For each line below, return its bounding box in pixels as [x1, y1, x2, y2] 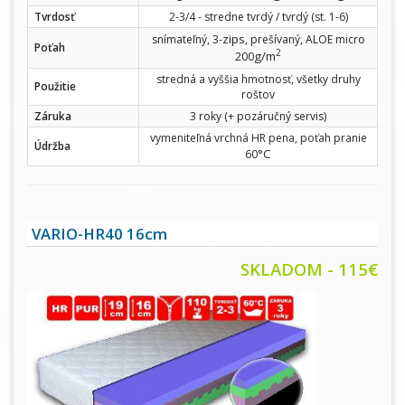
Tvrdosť [34, 9, 75, 25]
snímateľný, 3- [151, 32, 222, 48]
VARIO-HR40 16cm [32, 223, 167, 245]
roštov [241, 87, 275, 103]
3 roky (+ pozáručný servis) [190, 108, 326, 125]
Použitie [34, 79, 76, 95]
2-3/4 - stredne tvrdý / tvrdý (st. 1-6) [168, 9, 348, 25]
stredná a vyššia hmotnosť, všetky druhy [155, 71, 361, 88]
